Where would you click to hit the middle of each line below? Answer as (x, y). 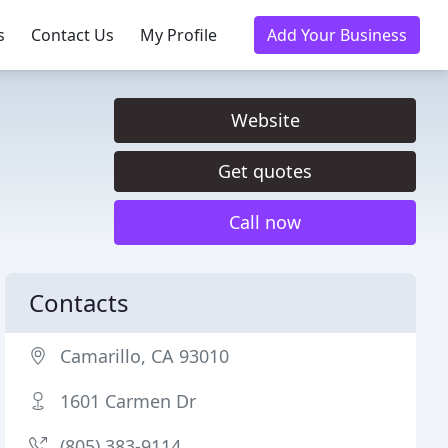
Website (265, 120)
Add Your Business (337, 35)
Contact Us (72, 35)
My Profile (178, 35)
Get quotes (265, 171)
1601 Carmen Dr (128, 401)
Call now (265, 222)
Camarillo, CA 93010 (145, 356)
